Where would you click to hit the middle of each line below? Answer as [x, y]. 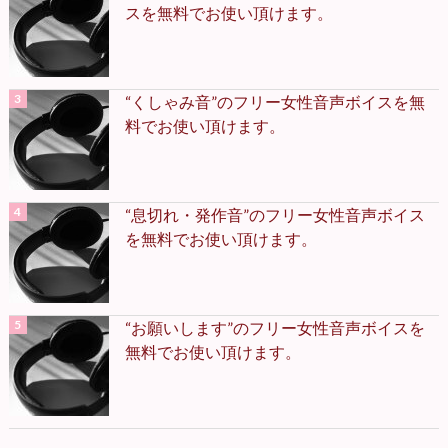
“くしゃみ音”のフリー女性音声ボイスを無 [274, 101]
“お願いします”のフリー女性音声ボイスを [274, 327]
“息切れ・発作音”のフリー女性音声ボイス [274, 214]
